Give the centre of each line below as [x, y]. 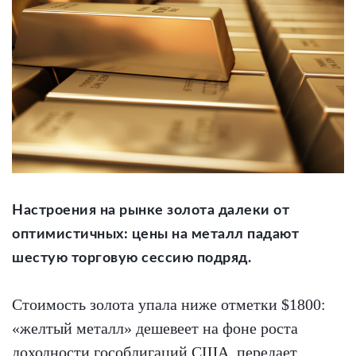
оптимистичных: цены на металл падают [155, 235]
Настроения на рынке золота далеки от [151, 211]
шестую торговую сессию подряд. [132, 259]
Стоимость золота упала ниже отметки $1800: [169, 305]
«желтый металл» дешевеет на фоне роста [155, 329]
